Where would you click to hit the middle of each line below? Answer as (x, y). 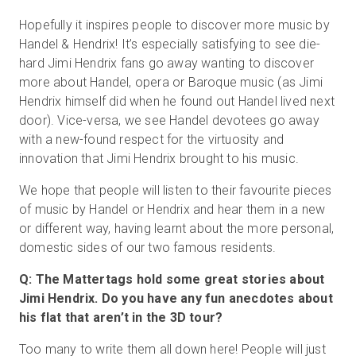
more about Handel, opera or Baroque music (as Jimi (171, 82)
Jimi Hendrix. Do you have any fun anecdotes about (176, 298)
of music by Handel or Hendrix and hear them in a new (172, 209)
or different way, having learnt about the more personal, (177, 228)
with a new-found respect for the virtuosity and (152, 139)
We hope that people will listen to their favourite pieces (176, 190)
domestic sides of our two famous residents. (148, 247)
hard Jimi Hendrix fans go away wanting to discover (167, 63)
